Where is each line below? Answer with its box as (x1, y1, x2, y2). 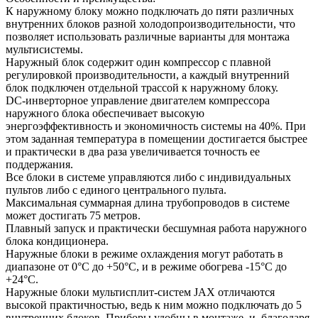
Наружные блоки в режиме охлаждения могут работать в (6, 247, 283, 260)
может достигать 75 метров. (6, 209, 141, 221)
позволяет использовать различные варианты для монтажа (6, 30, 290, 43)
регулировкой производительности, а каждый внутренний (6, 68, 290, 81)
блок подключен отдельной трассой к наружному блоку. (6, 81, 278, 94)
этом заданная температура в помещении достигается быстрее (6, 132, 307, 145)
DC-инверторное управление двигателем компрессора (6, 94, 270, 106)
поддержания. (6, 158, 73, 170)
